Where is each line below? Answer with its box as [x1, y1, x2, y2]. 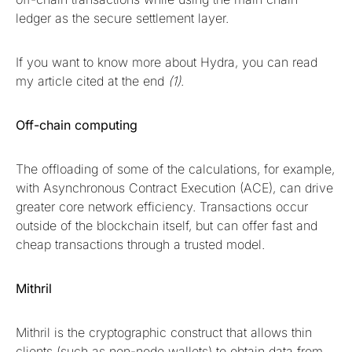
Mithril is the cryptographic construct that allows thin [16, 324, 312, 341]
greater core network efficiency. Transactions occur [16, 199, 308, 215]
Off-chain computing [16, 117, 141, 134]
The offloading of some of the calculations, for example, [16, 161, 335, 178]
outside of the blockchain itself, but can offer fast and [16, 218, 317, 234]
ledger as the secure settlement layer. [16, 10, 233, 27]
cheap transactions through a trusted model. [16, 236, 265, 253]
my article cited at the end [16, 73, 168, 90]
